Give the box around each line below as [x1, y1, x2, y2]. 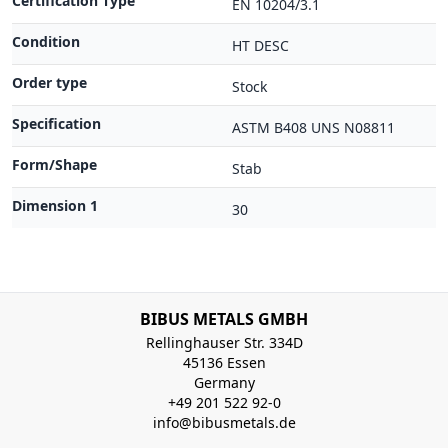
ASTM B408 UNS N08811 [232, 118, 395, 137]
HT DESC [232, 36, 289, 55]
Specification [12, 114, 101, 133]
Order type [12, 73, 87, 92]
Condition [12, 32, 80, 51]
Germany [193, 373, 255, 392]
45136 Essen [182, 353, 266, 372]
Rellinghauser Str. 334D [145, 333, 303, 352]
